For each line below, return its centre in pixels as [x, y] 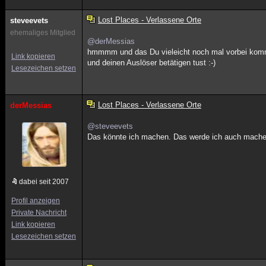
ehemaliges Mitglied [43, 33]
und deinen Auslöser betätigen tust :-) [152, 63]
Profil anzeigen [36, 201]
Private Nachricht [39, 213]
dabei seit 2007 [44, 182]
